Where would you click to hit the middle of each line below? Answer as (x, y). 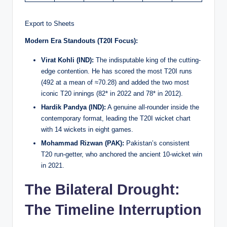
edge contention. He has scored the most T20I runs (117, 71)
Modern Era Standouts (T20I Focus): (81, 41)
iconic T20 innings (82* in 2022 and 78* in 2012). (112, 93)
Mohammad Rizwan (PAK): (83, 143)
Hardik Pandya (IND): (73, 107)
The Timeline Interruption (113, 210)
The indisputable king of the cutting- (147, 60)
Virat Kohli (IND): (67, 60)
